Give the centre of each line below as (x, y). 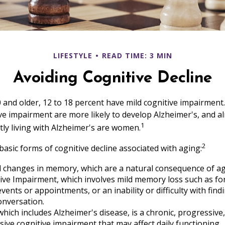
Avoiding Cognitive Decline (113, 78)
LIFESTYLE (73, 55)
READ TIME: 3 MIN (137, 55)
